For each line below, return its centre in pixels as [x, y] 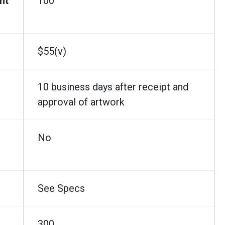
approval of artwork [81, 102]
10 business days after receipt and [113, 87]
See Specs [61, 188]
